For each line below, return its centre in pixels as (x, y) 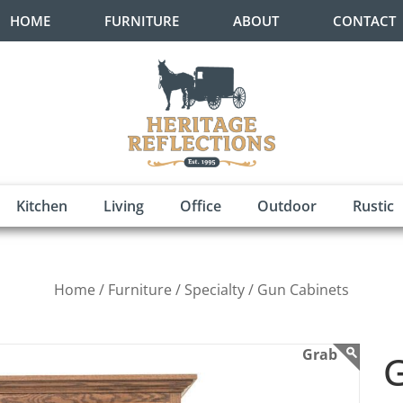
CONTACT (364, 21)
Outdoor (287, 206)
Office (201, 206)
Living (124, 206)
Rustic (373, 206)
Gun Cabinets (303, 290)
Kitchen (42, 206)
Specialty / (219, 290)
